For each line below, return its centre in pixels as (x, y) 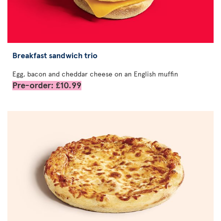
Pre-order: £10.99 (47, 85)
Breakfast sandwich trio (55, 55)
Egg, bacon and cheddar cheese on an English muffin (95, 74)
